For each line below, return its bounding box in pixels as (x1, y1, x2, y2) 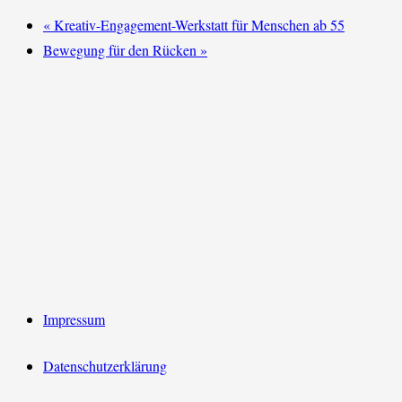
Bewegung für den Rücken (43, 40, 200, 60)
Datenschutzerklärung (43, 356, 167, 376)
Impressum (43, 310, 105, 329)
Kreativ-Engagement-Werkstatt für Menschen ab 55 (50, 15, 345, 35)
